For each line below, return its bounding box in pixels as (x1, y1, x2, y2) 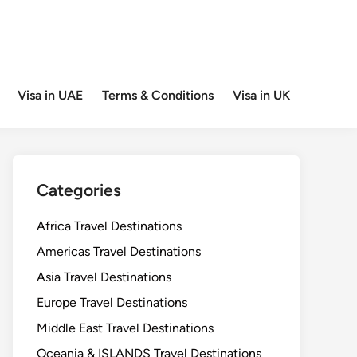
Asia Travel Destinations (37, 269, 171, 285)
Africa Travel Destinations (37, 218, 182, 234)
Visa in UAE (18, 88, 83, 104)
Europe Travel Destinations (37, 295, 187, 311)
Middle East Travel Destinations (37, 320, 214, 336)
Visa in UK (233, 88, 290, 104)
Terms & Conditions (102, 88, 214, 104)
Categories (37, 180, 121, 201)
